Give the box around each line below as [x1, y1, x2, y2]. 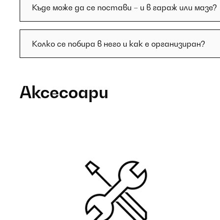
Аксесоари [20, 82, 109, 102]
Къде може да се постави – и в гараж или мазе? [32, 2, 217, 12]
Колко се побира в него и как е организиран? [32, 39, 205, 49]
